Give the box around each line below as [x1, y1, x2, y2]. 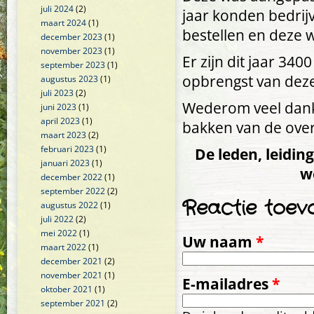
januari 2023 [41, 157, 90, 169]
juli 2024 [41, 3, 74, 15]
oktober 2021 [41, 283, 93, 295]
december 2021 [41, 255, 102, 267]
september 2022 [41, 185, 105, 197]
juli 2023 [41, 87, 74, 99]
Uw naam [182, 232, 256, 252]
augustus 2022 [41, 199, 98, 211]
